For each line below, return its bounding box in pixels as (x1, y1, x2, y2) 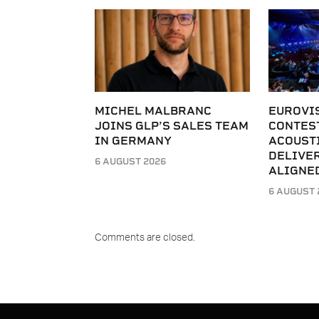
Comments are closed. (95, 232, 195, 243)
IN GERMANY (95, 133, 172, 147)
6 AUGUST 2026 (95, 155, 166, 167)
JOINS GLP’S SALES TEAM (95, 118, 249, 132)
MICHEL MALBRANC (95, 103, 211, 117)
